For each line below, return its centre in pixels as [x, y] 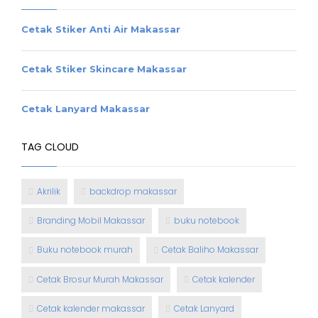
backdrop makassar [133, 191]
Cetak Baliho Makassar [210, 250]
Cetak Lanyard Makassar [86, 109]
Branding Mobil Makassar [91, 221]
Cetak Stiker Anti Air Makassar [101, 29]
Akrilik [49, 191]
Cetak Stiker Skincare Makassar [104, 69]
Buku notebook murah [85, 250]
